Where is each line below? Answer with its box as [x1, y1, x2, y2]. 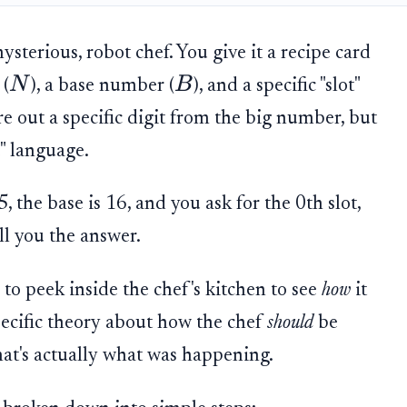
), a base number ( [30, 75, 174, 96]
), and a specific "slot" [193, 75, 360, 96]
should [266, 313, 313, 334]
